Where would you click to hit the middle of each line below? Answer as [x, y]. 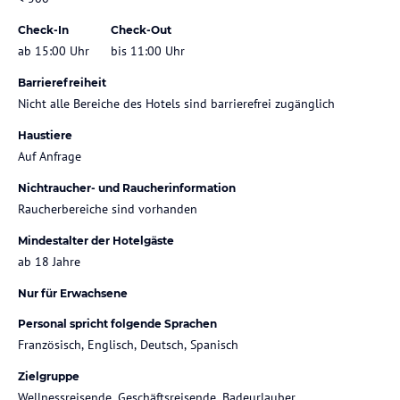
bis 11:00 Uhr [148, 50]
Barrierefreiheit [62, 82]
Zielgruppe [49, 376]
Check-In [43, 29]
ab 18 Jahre [49, 261]
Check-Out [141, 29]
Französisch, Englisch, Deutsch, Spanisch [128, 344]
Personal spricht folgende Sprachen [117, 323]
